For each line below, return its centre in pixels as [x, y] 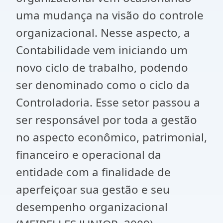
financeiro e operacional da [89, 155]
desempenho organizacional [92, 207]
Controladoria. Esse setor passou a [108, 102]
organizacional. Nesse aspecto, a [103, 33]
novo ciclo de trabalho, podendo [102, 67]
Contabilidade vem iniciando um [102, 50]
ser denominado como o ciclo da [103, 85]
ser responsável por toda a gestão [107, 120]
